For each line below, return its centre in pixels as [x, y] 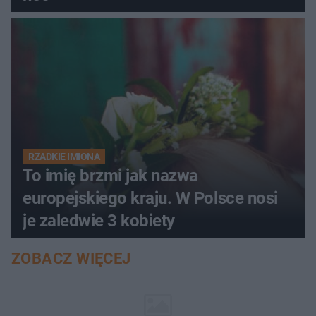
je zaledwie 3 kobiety [99, 221]
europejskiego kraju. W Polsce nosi [150, 199]
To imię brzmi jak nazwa [110, 176]
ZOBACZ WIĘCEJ [71, 259]
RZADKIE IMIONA [64, 157]
